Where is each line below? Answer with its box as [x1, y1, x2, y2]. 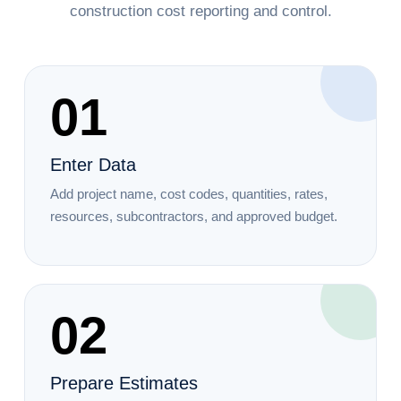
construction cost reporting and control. [69, 3, 332, 21]
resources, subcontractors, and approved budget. [50, 209, 338, 225]
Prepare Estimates [50, 373, 199, 394]
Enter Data [50, 155, 137, 175]
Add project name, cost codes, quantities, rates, [50, 186, 328, 202]
